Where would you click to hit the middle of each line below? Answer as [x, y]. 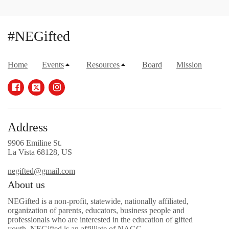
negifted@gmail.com [41, 171]
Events [53, 64]
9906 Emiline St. [35, 143]
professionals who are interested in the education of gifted [100, 219]
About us [26, 184]
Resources [103, 64]
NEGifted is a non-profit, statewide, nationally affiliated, [98, 201]
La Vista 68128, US [40, 152]
